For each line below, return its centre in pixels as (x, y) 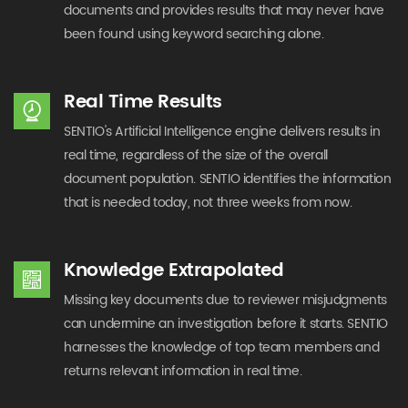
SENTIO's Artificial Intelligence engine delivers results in (222, 132)
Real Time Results (143, 102)
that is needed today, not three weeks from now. (208, 203)
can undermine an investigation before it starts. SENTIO (226, 324)
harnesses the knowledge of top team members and (222, 347)
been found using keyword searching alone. (194, 34)
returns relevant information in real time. (183, 371)
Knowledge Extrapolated (173, 271)
